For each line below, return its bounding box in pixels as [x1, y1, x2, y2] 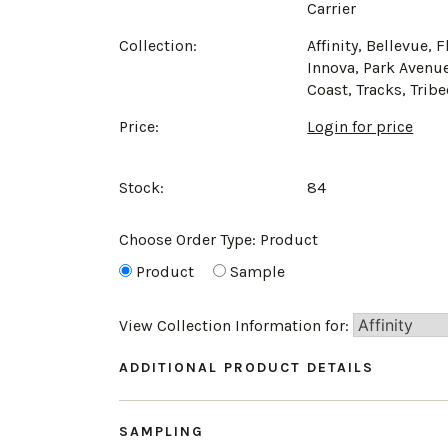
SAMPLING [119, 422, 204, 440]
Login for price [307, 116, 414, 136]
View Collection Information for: [119, 315, 353, 335]
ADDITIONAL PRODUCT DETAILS [119, 358, 374, 376]
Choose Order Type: [119, 229, 260, 249]
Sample [230, 261, 285, 281]
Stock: [119, 177, 164, 197]
